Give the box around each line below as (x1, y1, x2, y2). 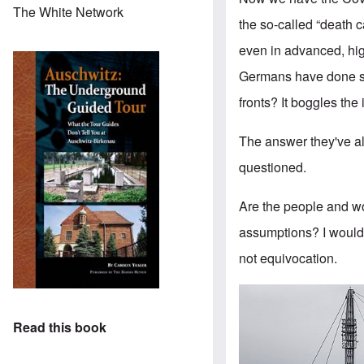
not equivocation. (239, 249, 338, 268)
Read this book (13, 318, 106, 337)
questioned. (239, 158, 307, 177)
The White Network (13, 2, 123, 21)
